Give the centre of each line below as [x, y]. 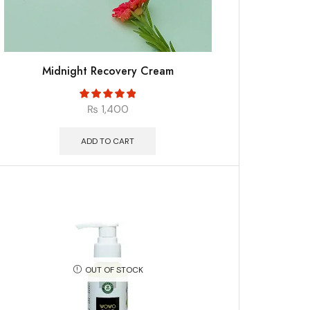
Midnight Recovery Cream [108, 71]
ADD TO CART [108, 142]
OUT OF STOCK [114, 270]
